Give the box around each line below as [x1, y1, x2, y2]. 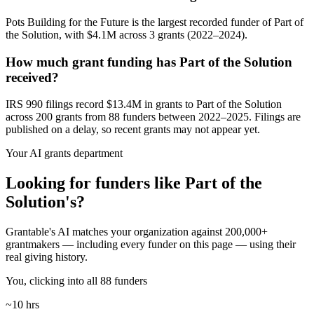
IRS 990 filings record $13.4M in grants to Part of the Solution [6, 98, 282, 111]
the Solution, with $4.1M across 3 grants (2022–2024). [6, 28, 247, 41]
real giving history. [6, 251, 88, 264]
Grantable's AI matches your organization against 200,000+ [6, 226, 268, 238]
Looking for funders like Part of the [6, 174, 262, 193]
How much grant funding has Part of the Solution [6, 54, 292, 69]
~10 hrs [6, 299, 39, 311]
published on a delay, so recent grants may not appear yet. [6, 123, 260, 136]
